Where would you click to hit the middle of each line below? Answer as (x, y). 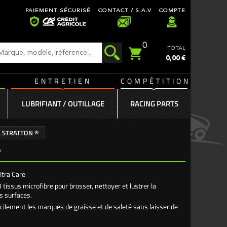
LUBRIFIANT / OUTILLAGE (63, 104)
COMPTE (172, 11)
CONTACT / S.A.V (125, 11)
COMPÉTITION (156, 81)
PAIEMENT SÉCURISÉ (58, 11)
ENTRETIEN (63, 81)
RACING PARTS (154, 104)
